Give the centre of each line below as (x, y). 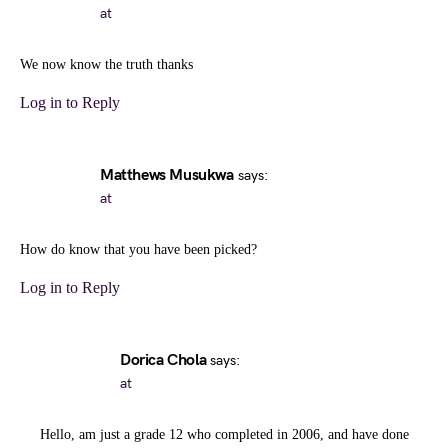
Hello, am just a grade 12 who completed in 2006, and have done (224, 434)
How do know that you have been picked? (138, 249)
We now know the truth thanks (106, 64)
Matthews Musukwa (167, 175)
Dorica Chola (163, 360)
